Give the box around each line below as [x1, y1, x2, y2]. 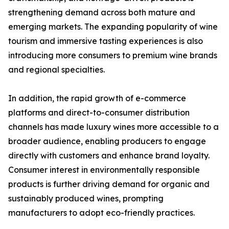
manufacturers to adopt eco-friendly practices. [8, 208, 195, 218]
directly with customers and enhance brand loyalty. [8, 150, 210, 161]
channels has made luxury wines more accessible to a [8, 122, 219, 132]
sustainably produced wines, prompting [8, 193, 164, 204]
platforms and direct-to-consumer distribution [8, 107, 190, 118]
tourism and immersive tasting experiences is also [8, 36, 203, 47]
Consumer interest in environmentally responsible [8, 165, 200, 175]
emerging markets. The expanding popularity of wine [8, 21, 218, 32]
